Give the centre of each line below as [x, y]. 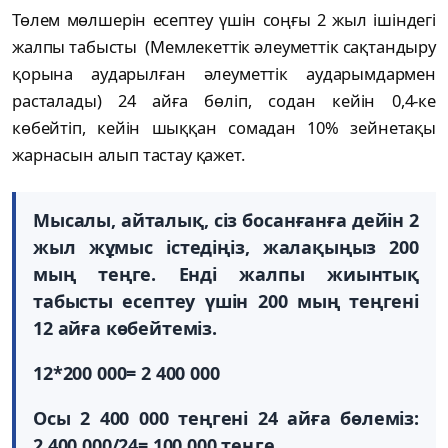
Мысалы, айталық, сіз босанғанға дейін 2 [226, 220]
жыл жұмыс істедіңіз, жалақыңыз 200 [226, 247]
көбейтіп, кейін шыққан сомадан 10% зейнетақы [224, 128]
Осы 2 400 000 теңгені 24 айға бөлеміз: [226, 418]
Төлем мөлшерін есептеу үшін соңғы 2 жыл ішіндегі [224, 20]
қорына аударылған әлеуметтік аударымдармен [224, 74]
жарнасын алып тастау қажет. [134, 155]
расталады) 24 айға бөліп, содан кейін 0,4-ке [224, 101]
